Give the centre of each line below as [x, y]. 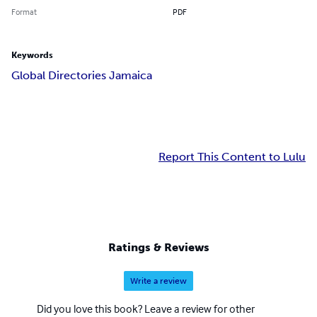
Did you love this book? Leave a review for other [146, 308]
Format [24, 12]
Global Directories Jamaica [82, 76]
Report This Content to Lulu [232, 157]
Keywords [32, 56]
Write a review [158, 281]
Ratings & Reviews [158, 247]
